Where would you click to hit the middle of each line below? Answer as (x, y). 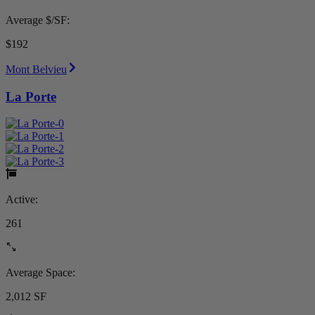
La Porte (31, 96)
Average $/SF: (38, 20)
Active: (22, 200)
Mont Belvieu (36, 70)
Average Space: (40, 273)
